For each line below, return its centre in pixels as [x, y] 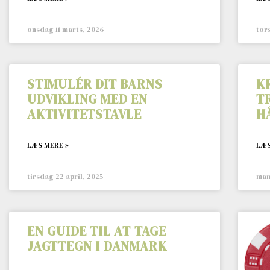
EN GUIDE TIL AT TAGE [97, 231]
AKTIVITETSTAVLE [85, 115]
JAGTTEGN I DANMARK [97, 246]
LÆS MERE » [48, 146]
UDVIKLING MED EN [87, 99]
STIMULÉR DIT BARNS [95, 84]
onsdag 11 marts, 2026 [65, 30]
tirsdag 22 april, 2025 [65, 177]
